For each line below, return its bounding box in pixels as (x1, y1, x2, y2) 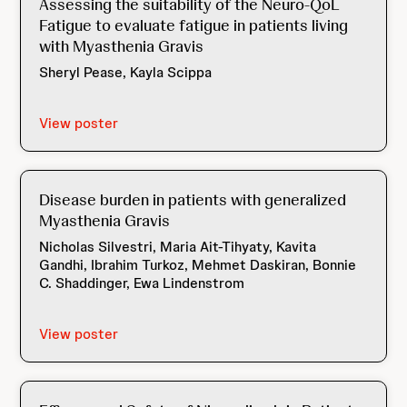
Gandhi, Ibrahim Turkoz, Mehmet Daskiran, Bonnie (39, 255, 357, 274)
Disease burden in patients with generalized (39, 189, 347, 210)
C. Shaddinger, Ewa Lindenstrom (39, 273, 245, 293)
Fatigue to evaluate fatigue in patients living (39, 15, 349, 35)
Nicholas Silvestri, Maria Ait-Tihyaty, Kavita (39, 237, 317, 256)
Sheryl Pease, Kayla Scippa (39, 63, 213, 82)
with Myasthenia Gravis (39, 35, 204, 56)
